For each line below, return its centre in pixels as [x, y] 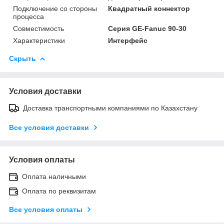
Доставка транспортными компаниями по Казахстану [110, 108]
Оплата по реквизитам [59, 191]
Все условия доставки [49, 127]
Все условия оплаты [46, 209]
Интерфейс [128, 40]
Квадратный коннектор [149, 8]
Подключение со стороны [55, 8]
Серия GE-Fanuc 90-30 [147, 28]
